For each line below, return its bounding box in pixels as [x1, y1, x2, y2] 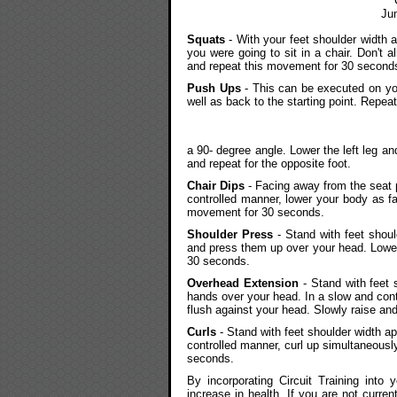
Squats [187, 32, 225, 46]
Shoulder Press [187, 227, 273, 241]
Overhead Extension [187, 276, 299, 290]
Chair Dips [187, 178, 245, 192]
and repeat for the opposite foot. [187, 156, 351, 170]
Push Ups [187, 81, 241, 95]
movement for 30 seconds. [187, 205, 324, 219]
